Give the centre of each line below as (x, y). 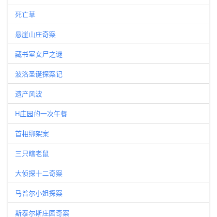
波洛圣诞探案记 (39, 74)
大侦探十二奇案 (39, 173)
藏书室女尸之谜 (39, 54)
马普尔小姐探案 (39, 193)
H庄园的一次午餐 (41, 113)
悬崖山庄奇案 (35, 34)
